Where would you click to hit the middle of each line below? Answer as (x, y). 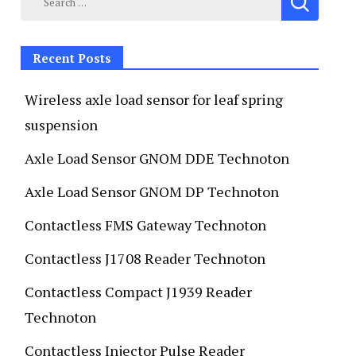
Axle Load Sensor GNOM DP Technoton (152, 191)
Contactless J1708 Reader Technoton (145, 258)
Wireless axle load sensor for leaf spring (154, 99)
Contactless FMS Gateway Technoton (145, 224)
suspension (61, 124)
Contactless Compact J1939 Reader (138, 291)
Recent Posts (72, 58)
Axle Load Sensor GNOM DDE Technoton (157, 158)
